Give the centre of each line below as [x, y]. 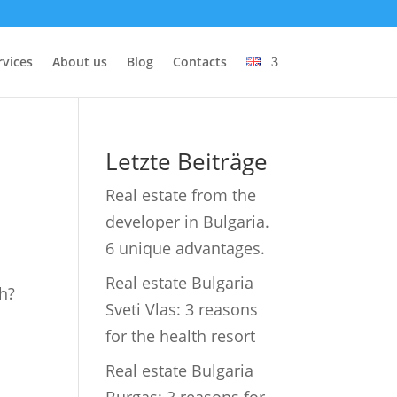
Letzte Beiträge [187, 161]
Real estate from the [181, 195]
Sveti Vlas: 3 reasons [182, 309]
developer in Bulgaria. [188, 222]
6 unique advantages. [186, 248]
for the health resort [181, 336]
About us [79, 62]
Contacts [199, 62]
